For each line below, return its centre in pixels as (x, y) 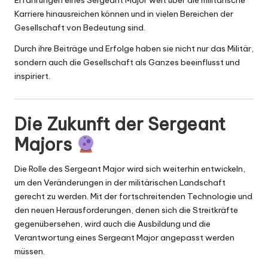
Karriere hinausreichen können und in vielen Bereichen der (124, 14)
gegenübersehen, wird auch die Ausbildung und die (112, 224)
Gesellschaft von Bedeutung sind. (80, 28)
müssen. (30, 252)
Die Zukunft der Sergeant (120, 124)
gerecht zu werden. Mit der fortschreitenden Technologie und (133, 197)
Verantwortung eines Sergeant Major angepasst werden (124, 238)
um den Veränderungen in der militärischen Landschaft (120, 183)
